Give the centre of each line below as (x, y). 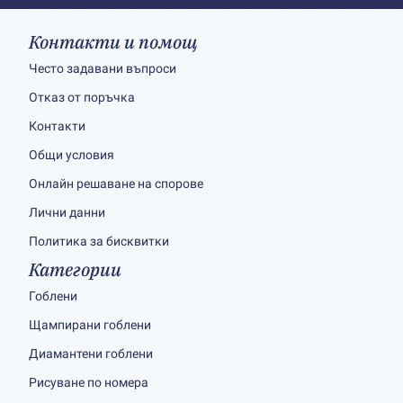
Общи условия (72, 155)
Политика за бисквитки (99, 241)
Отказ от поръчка (82, 97)
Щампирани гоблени (90, 325)
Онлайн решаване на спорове (116, 184)
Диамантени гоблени (91, 354)
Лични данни (67, 212)
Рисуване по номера (89, 382)
